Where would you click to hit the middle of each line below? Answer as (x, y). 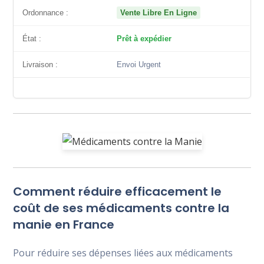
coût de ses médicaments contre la (121, 208)
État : (32, 39)
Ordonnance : (46, 13)
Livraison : (40, 65)
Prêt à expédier (144, 39)
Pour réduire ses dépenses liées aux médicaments (123, 253)
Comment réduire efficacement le (118, 191)
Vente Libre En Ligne (159, 13)
